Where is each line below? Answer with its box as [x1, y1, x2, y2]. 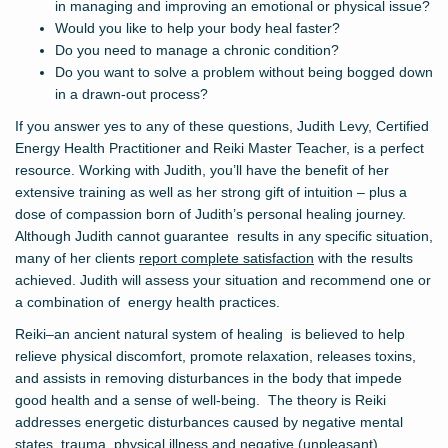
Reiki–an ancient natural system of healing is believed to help [15, 326, 405, 343]
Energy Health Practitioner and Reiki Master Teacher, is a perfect [15, 140, 424, 157]
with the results [314, 250, 413, 267]
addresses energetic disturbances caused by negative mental [15, 414, 403, 431]
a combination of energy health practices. [15, 294, 280, 311]
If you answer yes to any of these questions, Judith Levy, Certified [15, 118, 429, 135]
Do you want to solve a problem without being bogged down [55, 64, 433, 81]
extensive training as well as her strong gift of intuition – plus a [15, 184, 407, 201]
